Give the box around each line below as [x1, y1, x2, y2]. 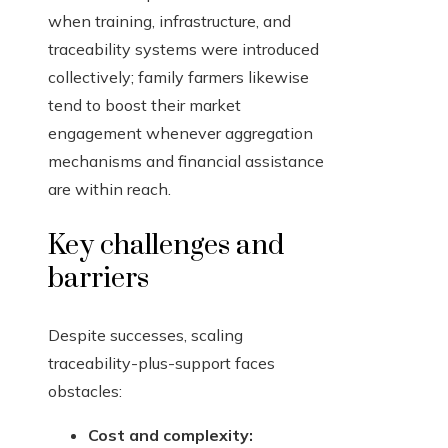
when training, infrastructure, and [48, 11, 291, 32]
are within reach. [48, 179, 171, 200]
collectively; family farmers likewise [48, 67, 309, 88]
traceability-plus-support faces [48, 353, 275, 374]
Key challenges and [48, 228, 284, 264]
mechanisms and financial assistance [48, 151, 324, 172]
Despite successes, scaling [48, 325, 243, 346]
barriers [48, 261, 149, 297]
